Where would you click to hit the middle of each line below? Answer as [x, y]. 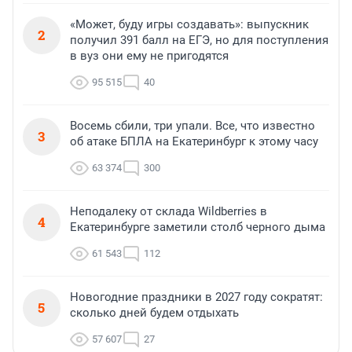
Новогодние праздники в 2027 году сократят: [196, 297]
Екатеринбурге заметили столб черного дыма [198, 227]
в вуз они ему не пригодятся [149, 55]
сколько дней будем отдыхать [154, 312]
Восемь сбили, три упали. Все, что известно [192, 125]
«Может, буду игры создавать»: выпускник [189, 24]
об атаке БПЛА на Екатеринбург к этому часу [194, 141]
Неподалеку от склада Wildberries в [169, 211]
